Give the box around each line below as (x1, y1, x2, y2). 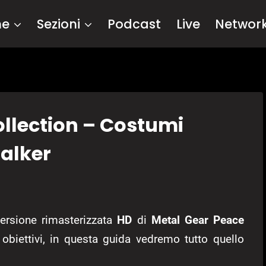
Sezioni (37, 15, 81, 33)
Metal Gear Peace (151, 213, 244, 227)
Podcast (107, 15, 161, 33)
